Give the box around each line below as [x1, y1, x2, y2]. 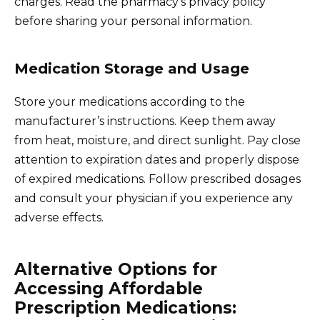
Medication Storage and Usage [14, 59, 249, 77]
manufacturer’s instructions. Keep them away [14, 114, 276, 128]
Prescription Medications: [14, 297, 236, 318]
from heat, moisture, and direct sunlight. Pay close [14, 133, 301, 147]
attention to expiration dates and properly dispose [14, 152, 299, 166]
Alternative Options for [14, 259, 217, 279]
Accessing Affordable [14, 278, 203, 299]
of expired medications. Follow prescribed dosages [14, 171, 301, 186]
